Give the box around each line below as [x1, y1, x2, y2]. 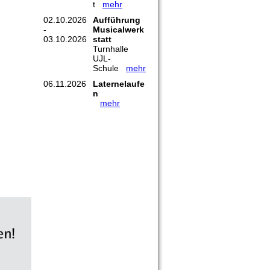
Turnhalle [93, 44, 128, 54]
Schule [93, 63, 126, 74]
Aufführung [93, 15, 140, 25]
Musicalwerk [93, 25, 144, 35]
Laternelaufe [93, 79, 145, 89]
